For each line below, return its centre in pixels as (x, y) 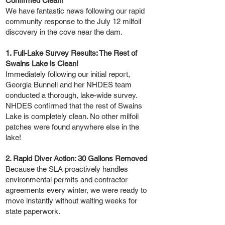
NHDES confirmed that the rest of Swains (74, 105)
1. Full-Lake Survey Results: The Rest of (71, 53)
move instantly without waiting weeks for (71, 200)
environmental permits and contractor (67, 179)
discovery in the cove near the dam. (64, 32)
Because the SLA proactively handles (67, 169)
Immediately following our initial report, (68, 74)
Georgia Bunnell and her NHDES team (69, 84)
